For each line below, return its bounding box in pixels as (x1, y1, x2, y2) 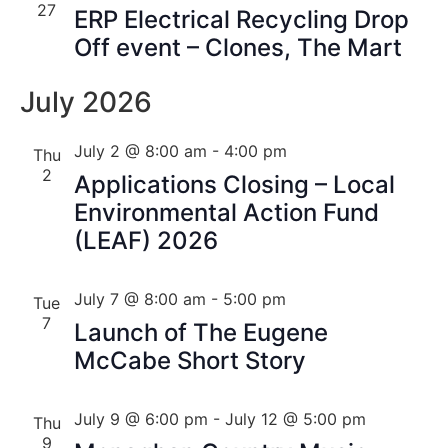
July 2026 (19, 85, 152, 119)
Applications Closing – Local (73, 170, 395, 199)
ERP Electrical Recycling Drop (73, 5, 409, 34)
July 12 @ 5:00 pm (224, 409, 366, 429)
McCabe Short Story (73, 346, 306, 375)
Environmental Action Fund (73, 198, 379, 227)
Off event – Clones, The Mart (73, 33, 402, 62)
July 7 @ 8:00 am (73, 289, 206, 309)
